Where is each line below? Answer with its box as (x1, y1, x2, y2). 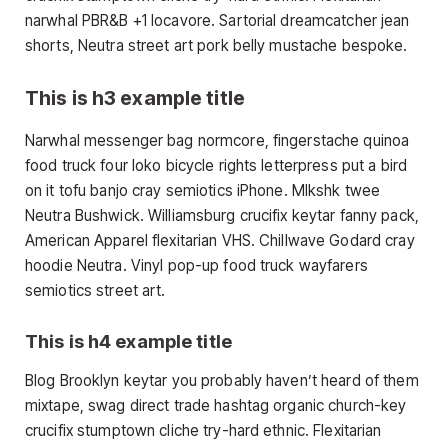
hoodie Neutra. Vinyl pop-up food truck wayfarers (25, 255, 368, 275)
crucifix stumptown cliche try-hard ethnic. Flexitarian (25, 421, 382, 441)
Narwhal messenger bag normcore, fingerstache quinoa (25, 130, 410, 150)
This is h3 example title (25, 86, 245, 111)
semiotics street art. (25, 280, 166, 300)
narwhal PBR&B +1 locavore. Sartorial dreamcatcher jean (25, 10, 410, 30)
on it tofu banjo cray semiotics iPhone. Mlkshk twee (25, 180, 381, 200)
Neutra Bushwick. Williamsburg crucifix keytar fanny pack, (25, 205, 419, 225)
